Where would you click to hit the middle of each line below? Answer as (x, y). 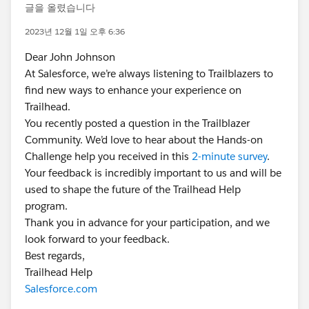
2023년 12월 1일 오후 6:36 (75, 31)
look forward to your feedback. (97, 239)
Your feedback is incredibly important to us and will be (153, 173)
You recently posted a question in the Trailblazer (137, 123)
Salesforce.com (61, 289)
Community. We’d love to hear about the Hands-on (144, 140)
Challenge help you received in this (108, 156)
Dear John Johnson (70, 57)
